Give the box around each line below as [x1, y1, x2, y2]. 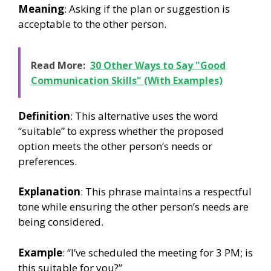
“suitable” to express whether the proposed [18, 123, 224, 138]
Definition [18, 108, 70, 123]
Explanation [18, 184, 80, 199]
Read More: [31, 58, 85, 72]
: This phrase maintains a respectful [80, 184, 252, 199]
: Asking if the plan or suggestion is [64, 2, 230, 16]
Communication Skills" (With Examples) [31, 73, 223, 87]
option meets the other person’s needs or [18, 139, 212, 153]
